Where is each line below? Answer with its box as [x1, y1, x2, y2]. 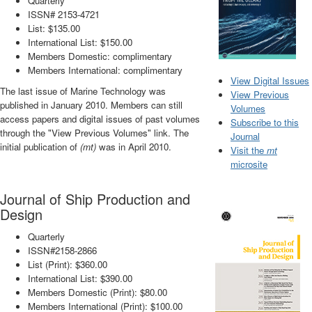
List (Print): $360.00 [28, 258, 107, 272]
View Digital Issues [231, 73, 309, 87]
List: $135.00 [28, 22, 80, 36]
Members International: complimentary [28, 63, 182, 77]
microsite [231, 157, 267, 171]
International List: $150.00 [28, 36, 132, 49]
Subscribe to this [231, 115, 299, 129]
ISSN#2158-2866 [28, 244, 97, 258]
